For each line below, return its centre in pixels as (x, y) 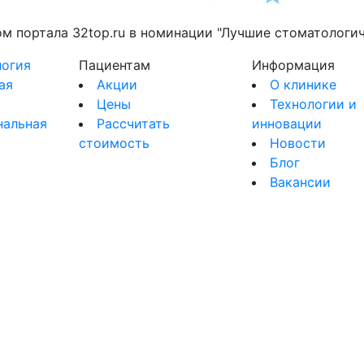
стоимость (114, 143)
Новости (298, 143)
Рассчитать (133, 123)
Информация (294, 65)
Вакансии (301, 182)
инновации (287, 123)
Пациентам (114, 65)
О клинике (303, 84)
